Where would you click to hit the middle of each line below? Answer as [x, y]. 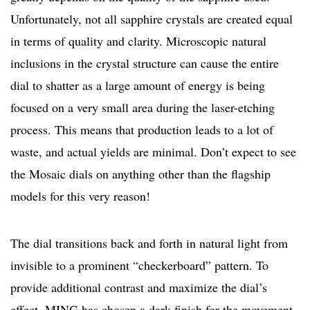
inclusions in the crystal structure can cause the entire [145, 63]
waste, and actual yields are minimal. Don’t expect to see [153, 152]
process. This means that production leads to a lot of [142, 130]
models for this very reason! [80, 196]
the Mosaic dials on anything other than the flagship [140, 174]
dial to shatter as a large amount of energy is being [138, 85]
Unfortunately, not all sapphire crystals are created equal [152, 19]
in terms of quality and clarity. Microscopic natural [138, 41]
